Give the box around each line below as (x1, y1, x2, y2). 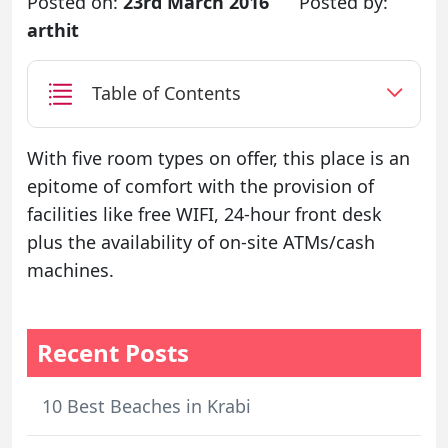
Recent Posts (37, 335, 189, 369)
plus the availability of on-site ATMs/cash (27, 229, 375, 254)
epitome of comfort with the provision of (27, 173, 374, 198)
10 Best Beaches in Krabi (42, 393, 251, 418)
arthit (27, 18, 79, 42)
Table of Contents (92, 81, 241, 106)
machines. (27, 257, 114, 282)
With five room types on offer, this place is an (27, 145, 410, 170)
